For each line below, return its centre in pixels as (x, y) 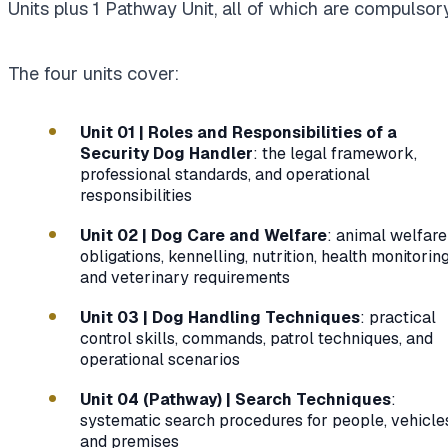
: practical (398, 318)
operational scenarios (160, 360)
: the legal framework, (335, 153)
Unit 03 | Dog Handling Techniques (220, 318)
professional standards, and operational (225, 174)
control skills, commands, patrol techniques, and (256, 339)
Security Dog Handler (166, 153)
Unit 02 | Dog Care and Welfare (203, 235)
